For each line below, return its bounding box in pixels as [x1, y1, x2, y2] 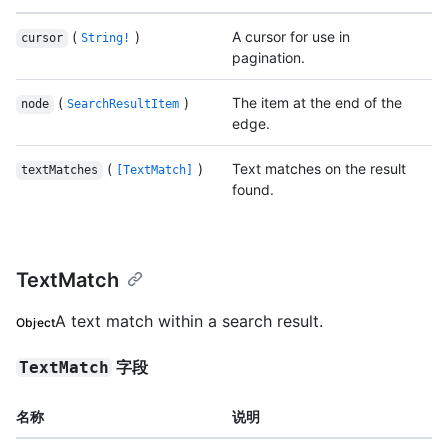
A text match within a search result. [55, 311, 324, 332]
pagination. [232, 49, 305, 67]
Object [16, 315, 56, 331]
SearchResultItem [67, 97, 180, 112]
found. [232, 181, 274, 199]
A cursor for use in [232, 28, 350, 46]
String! [81, 31, 131, 46]
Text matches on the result [232, 160, 406, 178]
